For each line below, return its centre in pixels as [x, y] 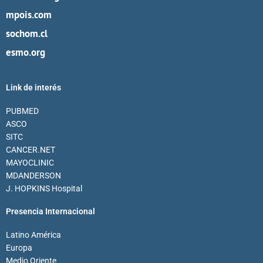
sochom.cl [27, 33]
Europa [19, 248]
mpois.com [29, 15]
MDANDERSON [33, 176]
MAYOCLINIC [30, 163]
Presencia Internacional [50, 212]
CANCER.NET [31, 150]
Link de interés [33, 88]
